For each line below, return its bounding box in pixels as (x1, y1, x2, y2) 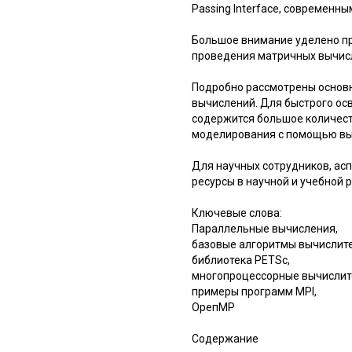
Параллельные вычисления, (192, 222, 338, 235)
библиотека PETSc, (192, 253, 290, 266)
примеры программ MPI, (192, 284, 317, 298)
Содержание (192, 332, 258, 345)
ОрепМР (192, 300, 235, 313)
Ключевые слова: (192, 206, 282, 219)
